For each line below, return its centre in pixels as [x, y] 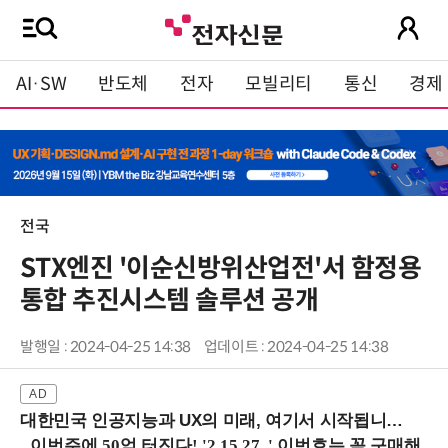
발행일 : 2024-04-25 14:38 [106, 347]
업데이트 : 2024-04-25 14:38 [296, 347]
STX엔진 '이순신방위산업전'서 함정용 [221, 268]
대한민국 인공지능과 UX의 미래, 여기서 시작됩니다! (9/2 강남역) [203, 421]
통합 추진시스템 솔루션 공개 [169, 300]
